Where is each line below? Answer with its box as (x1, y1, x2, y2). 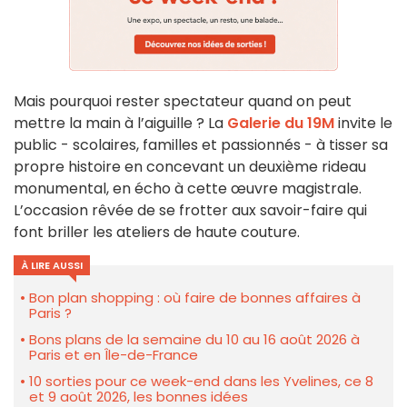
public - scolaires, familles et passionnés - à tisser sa (14, 134, 388, 155)
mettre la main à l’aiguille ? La (14, 112, 227, 134)
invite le (334, 112, 392, 134)
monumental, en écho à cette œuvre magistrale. (14, 177, 362, 199)
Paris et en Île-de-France (29, 344, 198, 364)
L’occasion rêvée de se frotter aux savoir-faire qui (14, 199, 367, 221)
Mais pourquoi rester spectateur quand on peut (14, 90, 352, 112)
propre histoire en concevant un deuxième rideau (14, 155, 366, 177)
